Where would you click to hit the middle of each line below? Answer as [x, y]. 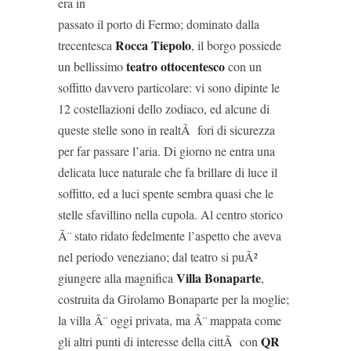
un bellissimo [92, 66]
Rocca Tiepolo [153, 45]
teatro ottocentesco [175, 66]
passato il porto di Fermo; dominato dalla [159, 24]
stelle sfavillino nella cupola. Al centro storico [170, 214]
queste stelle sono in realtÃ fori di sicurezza [166, 130]
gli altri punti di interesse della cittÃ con [159, 341]
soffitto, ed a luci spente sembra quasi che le [166, 193]
